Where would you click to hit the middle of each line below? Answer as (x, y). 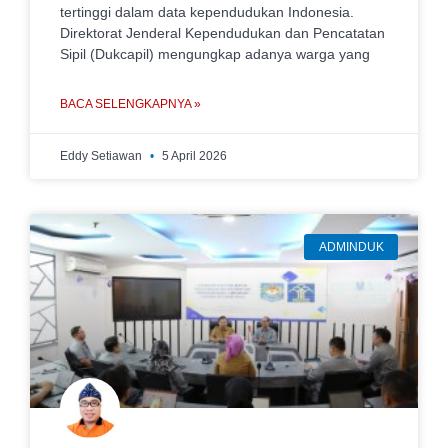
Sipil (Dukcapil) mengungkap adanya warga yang (215, 54)
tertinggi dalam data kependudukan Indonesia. (207, 12)
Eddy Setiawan (102, 156)
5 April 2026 (193, 156)
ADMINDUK (351, 247)
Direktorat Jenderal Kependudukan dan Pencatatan (222, 33)
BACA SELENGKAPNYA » (130, 104)
